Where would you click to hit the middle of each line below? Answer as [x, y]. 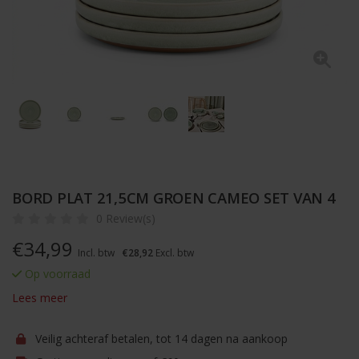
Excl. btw [173, 253]
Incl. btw [96, 253]
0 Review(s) [126, 218]
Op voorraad [56, 274]
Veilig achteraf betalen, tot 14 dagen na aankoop [160, 339]
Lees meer [40, 298]
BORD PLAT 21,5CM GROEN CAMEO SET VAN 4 [174, 198]
